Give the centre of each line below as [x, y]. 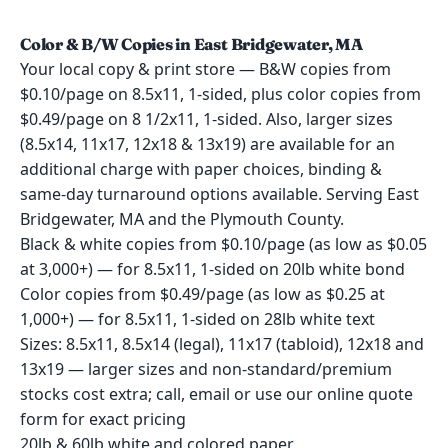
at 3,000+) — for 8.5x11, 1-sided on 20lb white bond [212, 269]
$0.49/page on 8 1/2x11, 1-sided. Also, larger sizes [206, 119]
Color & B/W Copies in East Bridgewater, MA [191, 44]
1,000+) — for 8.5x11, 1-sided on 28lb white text [197, 319]
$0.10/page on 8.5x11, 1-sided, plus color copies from [220, 94]
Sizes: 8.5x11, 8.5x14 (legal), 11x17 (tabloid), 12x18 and [222, 344]
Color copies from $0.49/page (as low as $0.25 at [202, 294]
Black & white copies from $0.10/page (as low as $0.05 [223, 244]
